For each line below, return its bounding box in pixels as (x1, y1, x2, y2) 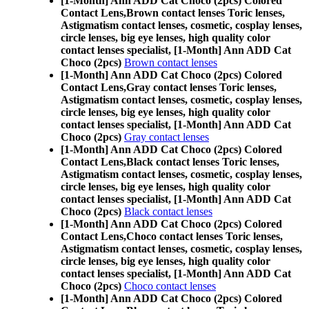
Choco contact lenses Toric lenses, (126, 230, 283, 242)
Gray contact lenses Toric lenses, (126, 81, 277, 93)
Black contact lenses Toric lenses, (126, 156, 279, 168)
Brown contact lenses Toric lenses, (126, 7, 285, 19)
